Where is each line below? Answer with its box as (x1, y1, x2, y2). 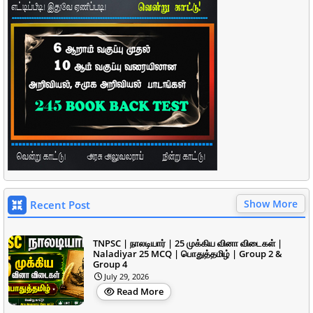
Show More (244, 196, 298, 210)
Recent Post (30, 197, 90, 212)
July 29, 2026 (104, 270, 149, 282)
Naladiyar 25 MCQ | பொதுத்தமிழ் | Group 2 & (93, 247, 282, 260)
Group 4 (93, 257, 127, 270)
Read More (117, 284, 163, 298)
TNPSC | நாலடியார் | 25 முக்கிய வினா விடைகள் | (93, 236, 282, 249)
